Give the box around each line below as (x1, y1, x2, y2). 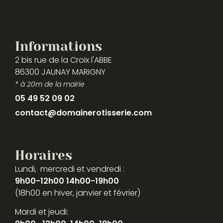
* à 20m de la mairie (15, 79, 85, 89)
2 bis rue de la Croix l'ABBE (15, 54, 112, 66)
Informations (15, 38, 102, 54)
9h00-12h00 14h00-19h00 (15, 175, 119, 187)
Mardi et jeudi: (15, 206, 68, 218)
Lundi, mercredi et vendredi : (15, 163, 126, 175)
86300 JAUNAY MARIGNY (15, 66, 106, 78)
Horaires (15, 147, 72, 163)
